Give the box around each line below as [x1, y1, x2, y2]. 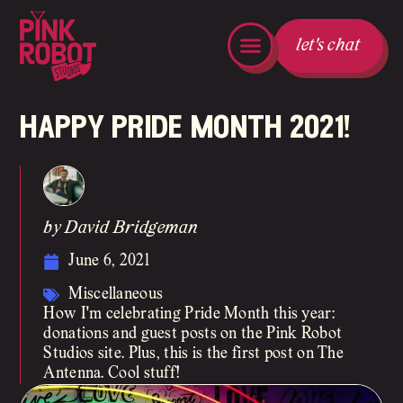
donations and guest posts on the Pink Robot [43, 327, 343, 343]
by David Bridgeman [43, 219, 199, 237]
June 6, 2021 [68, 254, 149, 270]
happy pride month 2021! [20, 112, 351, 145]
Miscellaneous [68, 287, 164, 303]
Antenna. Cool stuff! [43, 366, 180, 382]
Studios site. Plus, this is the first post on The [43, 346, 345, 363]
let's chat [295, 36, 361, 54]
